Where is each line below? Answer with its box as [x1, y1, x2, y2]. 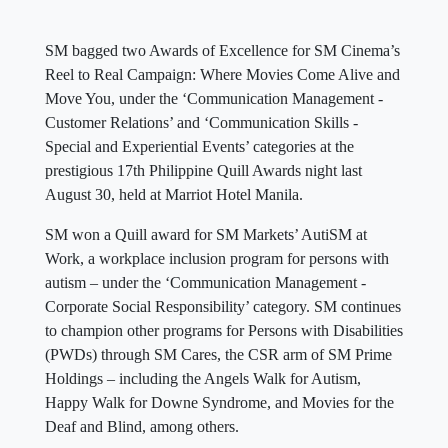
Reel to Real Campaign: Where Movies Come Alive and [45, 66, 400, 83]
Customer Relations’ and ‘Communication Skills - [45, 114, 358, 131]
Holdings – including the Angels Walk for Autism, [45, 370, 361, 387]
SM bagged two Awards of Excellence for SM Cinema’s [45, 42, 400, 59]
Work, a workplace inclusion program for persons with [45, 250, 389, 267]
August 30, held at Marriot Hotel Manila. [45, 186, 303, 203]
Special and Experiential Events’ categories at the [45, 138, 354, 155]
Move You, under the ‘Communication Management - [45, 90, 383, 107]
